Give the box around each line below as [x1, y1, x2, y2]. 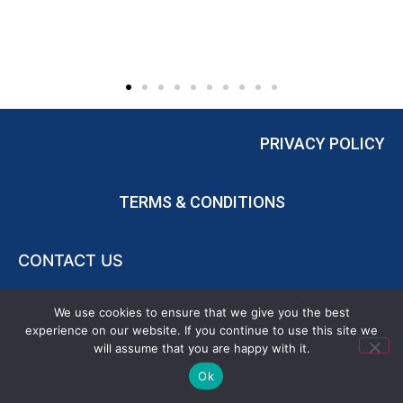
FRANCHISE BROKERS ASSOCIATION [120, 301, 386, 318]
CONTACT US [18, 251, 123, 271]
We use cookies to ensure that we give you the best [53, 305, 350, 319]
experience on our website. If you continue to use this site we [25, 323, 378, 337]
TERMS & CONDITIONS [118, 193, 285, 212]
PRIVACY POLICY [260, 134, 385, 154]
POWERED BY [17, 301, 120, 318]
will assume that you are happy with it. [93, 341, 310, 355]
